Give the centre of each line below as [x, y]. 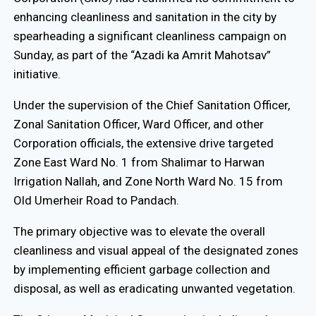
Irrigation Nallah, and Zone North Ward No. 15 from [148, 182]
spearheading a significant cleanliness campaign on [150, 36]
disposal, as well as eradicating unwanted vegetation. [154, 289]
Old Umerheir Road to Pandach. [96, 201]
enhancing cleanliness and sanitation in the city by [145, 17]
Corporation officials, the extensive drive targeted [143, 144]
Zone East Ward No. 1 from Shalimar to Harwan [139, 163]
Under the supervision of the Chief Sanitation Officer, [151, 105]
